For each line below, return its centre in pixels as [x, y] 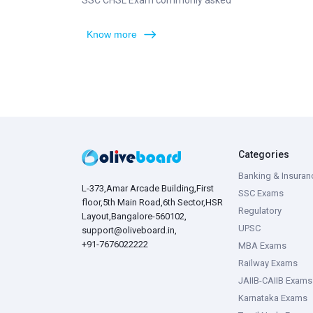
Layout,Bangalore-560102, [134, 216]
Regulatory [260, 211]
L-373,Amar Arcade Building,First [148, 188]
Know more [112, 34]
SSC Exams [261, 193]
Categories [264, 154]
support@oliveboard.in [128, 230]
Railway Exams [268, 263]
